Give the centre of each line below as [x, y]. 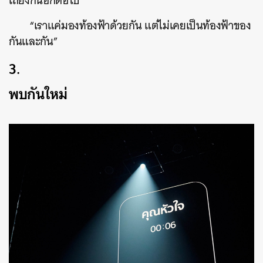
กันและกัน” [33, 42]
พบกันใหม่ [38, 94]
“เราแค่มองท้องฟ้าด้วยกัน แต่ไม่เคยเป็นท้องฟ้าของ [140, 26]
